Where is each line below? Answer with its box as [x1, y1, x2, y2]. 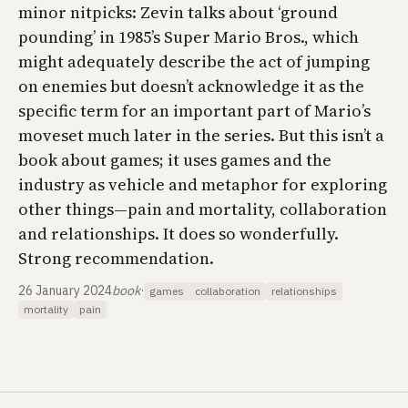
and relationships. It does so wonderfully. [18, 222, 339, 245]
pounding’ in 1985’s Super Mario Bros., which [18, 25, 359, 48]
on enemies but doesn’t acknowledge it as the [18, 75, 364, 97]
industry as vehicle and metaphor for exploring [18, 173, 387, 196]
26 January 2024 [18, 282, 112, 299]
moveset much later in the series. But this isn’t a [18, 124, 384, 147]
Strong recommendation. [18, 247, 214, 270]
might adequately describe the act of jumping [18, 50, 370, 73]
